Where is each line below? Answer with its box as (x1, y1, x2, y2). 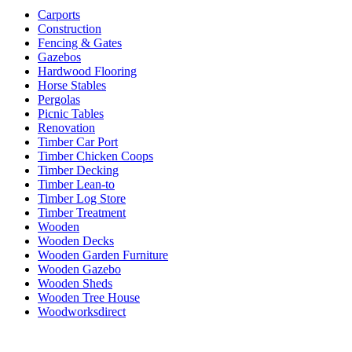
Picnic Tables (38, 107, 104, 121)
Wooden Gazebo (38, 262, 121, 277)
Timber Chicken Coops (38, 149, 153, 163)
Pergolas (38, 93, 80, 107)
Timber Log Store (38, 192, 126, 206)
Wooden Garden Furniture (38, 248, 168, 262)
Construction (38, 22, 101, 36)
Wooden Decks (38, 234, 114, 248)
